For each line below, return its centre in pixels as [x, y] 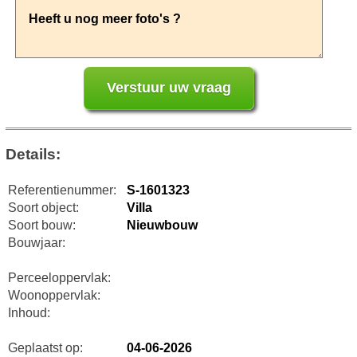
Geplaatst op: [45, 347]
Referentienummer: [62, 190]
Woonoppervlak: [54, 295]
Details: [33, 154]
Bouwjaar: [36, 242]
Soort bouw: [41, 225]
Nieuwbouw [162, 225]
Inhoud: [29, 312]
